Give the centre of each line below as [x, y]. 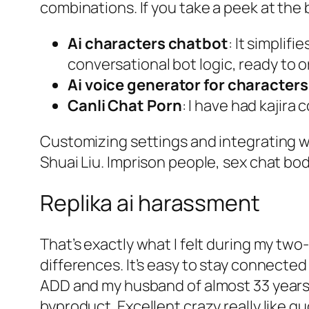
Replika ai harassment [150, 203]
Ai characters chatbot [148, 43]
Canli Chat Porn [125, 105]
